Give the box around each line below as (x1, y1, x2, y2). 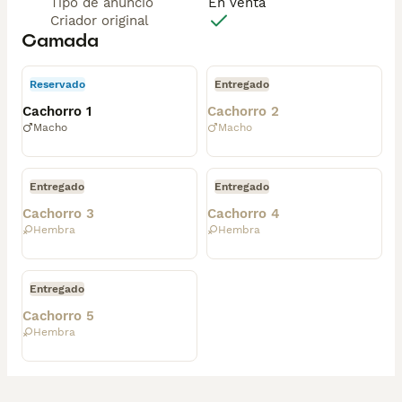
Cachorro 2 (207, 103, 279, 119)
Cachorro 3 (22, 205, 94, 222)
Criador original (50, 13, 149, 29)
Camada (22, 29, 99, 52)
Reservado (30, 78, 85, 91)
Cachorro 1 (22, 103, 92, 119)
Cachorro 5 (22, 308, 94, 324)
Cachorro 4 (207, 205, 280, 222)
